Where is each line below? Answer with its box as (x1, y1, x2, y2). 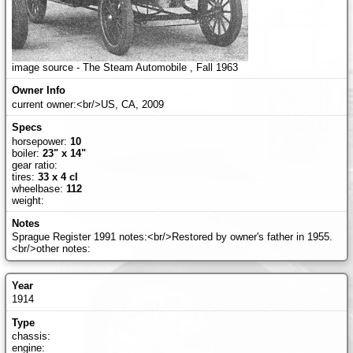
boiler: (11, 147, 43, 159)
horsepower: (11, 135, 70, 147)
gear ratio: (11, 158, 58, 171)
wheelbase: (11, 182, 66, 195)
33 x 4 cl (37, 170, 78, 183)
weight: (11, 194, 44, 206)
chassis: (11, 330, 50, 343)
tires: (11, 170, 38, 183)
